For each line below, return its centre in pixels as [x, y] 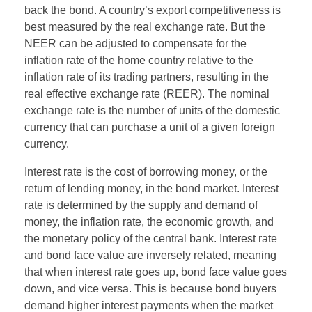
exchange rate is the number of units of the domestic [152, 110]
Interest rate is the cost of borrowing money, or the [146, 171]
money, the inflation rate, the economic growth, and [149, 221]
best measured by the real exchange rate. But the [145, 26]
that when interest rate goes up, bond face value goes [156, 272]
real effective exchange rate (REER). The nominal [147, 93]
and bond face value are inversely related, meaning [150, 255]
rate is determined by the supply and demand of [141, 205]
